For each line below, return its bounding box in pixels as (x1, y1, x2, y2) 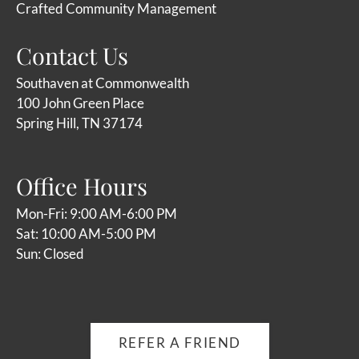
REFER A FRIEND (118, 334, 241, 352)
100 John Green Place (16, 95, 144, 112)
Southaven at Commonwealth (16, 75, 189, 92)
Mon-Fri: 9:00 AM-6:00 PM (16, 205, 177, 223)
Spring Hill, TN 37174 (16, 115, 143, 132)
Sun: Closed (16, 245, 84, 263)
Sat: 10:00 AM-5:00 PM (16, 225, 156, 243)
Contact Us (16, 40, 128, 71)
